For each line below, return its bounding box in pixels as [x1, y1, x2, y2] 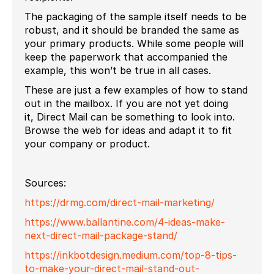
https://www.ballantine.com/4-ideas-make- [24, 215, 225, 228]
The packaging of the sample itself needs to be [24, 10, 246, 23]
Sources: [24, 176, 69, 189]
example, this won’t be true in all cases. [24, 64, 211, 76]
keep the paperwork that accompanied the [24, 50, 228, 63]
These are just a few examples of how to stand [24, 83, 248, 96]
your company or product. [24, 137, 150, 150]
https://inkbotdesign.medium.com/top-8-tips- [24, 248, 237, 261]
